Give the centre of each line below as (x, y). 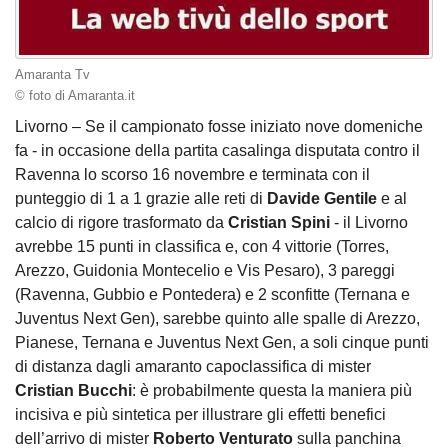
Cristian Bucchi (73, 391)
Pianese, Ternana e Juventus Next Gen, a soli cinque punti (222, 343)
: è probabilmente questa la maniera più (272, 391)
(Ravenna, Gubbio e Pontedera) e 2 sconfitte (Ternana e (212, 295)
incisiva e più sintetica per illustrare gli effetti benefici (200, 415)
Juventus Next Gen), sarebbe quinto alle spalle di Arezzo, (217, 319)
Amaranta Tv (52, 74)
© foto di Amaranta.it (75, 95)
